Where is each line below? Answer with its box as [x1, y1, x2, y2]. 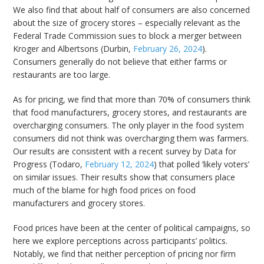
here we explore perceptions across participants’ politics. [13, 235, 228, 247]
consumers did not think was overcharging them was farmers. [13, 133, 249, 144]
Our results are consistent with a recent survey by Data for [13, 146, 237, 157]
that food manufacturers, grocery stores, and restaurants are [13, 107, 247, 118]
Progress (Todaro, [13, 159, 85, 170]
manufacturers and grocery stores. [13, 197, 146, 209]
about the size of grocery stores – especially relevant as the [13, 17, 241, 29]
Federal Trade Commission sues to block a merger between [13, 30, 242, 42]
